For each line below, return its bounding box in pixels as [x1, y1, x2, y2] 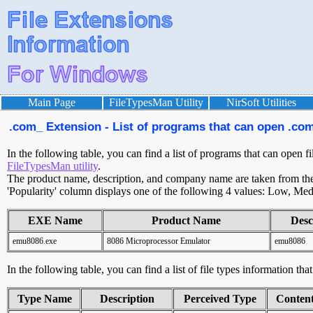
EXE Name [28, 214, 82, 226]
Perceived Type [183, 293, 256, 305]
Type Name [17, 293, 72, 305]
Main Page [28, 96, 75, 108]
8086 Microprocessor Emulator [107, 236, 210, 246]
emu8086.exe [13, 236, 57, 246]
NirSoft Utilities [226, 96, 296, 108]
